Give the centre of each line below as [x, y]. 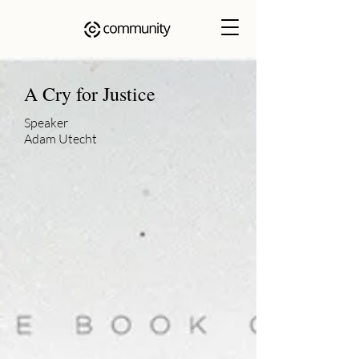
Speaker [46, 123]
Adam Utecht [61, 139]
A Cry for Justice [90, 94]
